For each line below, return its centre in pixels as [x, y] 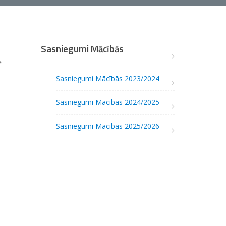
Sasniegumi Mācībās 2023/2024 [108, 79]
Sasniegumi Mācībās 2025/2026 [108, 126]
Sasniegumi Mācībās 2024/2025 [108, 102]
